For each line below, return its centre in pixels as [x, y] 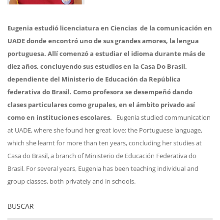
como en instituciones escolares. [60, 117]
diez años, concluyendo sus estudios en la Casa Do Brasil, [97, 66]
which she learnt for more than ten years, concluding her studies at [105, 143]
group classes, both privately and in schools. [71, 181]
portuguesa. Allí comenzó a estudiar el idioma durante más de [106, 53]
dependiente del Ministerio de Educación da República [94, 79]
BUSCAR [21, 206]
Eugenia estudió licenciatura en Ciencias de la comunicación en [110, 28]
